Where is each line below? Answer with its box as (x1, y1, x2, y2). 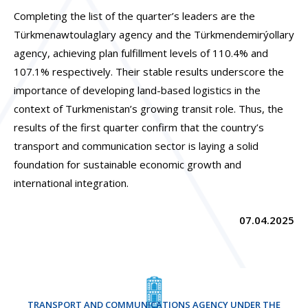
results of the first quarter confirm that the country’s (14, 120, 264, 135)
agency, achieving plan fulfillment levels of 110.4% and (14, 46, 268, 60)
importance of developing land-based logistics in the (14, 83, 261, 98)
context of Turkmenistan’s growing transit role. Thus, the (14, 102, 283, 116)
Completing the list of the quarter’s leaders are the (14, 9, 255, 23)
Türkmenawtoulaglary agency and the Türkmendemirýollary (14, 27, 294, 42)
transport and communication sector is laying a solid (14, 139, 258, 153)
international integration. (14, 176, 129, 190)
